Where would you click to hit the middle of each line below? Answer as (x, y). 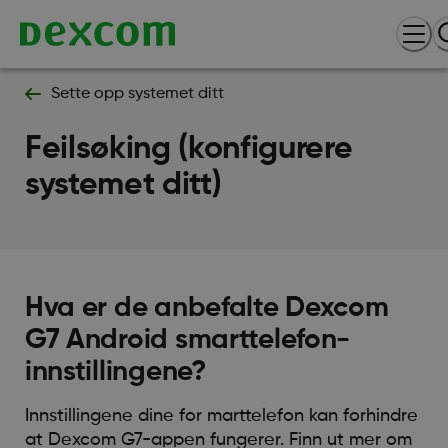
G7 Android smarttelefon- (187, 339)
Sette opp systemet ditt (137, 94)
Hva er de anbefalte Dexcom (206, 307)
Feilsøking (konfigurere (188, 148)
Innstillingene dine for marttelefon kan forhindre (221, 415)
